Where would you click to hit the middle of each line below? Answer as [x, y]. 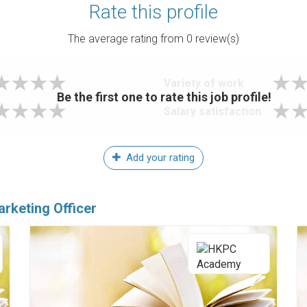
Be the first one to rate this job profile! [164, 97]
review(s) [216, 39]
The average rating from [127, 39]
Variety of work [204, 83]
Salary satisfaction [212, 111]
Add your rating [159, 158]
